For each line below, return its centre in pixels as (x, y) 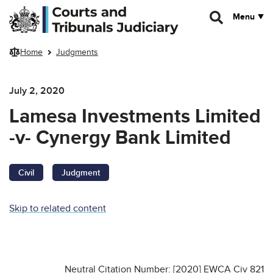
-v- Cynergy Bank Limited (120, 138)
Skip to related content (58, 208)
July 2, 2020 (37, 90)
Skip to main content (48, 11)
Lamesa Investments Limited (135, 116)
